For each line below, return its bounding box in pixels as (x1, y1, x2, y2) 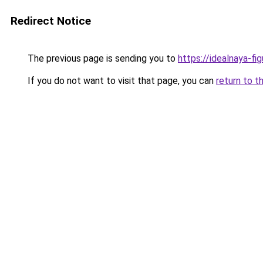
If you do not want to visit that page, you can (25, 75, 216, 86)
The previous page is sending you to (25, 53, 178, 64)
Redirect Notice (11, 14, 91, 28)
